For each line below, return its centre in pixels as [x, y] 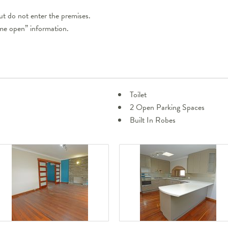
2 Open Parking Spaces [167, 108]
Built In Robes [153, 120]
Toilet [138, 95]
